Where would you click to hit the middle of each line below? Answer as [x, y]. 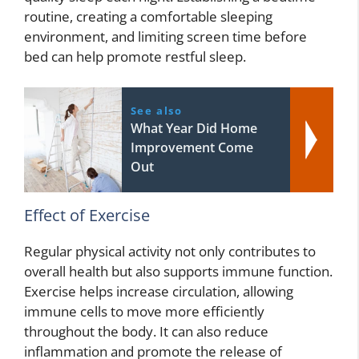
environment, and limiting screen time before [165, 37]
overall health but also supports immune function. [178, 271]
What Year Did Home [194, 128]
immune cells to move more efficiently [144, 311]
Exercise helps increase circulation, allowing [159, 291]
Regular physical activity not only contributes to [170, 251]
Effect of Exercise [87, 215]
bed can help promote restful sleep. [135, 57]
